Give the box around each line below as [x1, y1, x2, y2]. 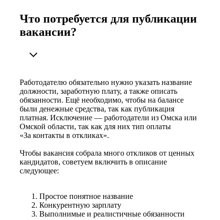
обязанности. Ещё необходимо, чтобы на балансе [20, 96, 184, 105]
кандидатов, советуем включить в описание [20, 158, 167, 166]
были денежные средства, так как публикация [20, 105, 174, 113]
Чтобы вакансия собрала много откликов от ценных [20, 149, 194, 158]
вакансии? [20, 26, 77, 39]
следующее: [20, 166, 59, 175]
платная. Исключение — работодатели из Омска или [20, 113, 197, 122]
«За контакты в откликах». [20, 131, 109, 140]
